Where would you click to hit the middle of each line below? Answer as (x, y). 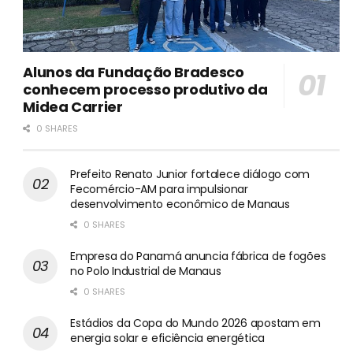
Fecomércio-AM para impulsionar (159, 189)
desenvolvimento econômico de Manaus (180, 204)
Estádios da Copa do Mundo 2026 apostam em (195, 323)
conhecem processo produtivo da (145, 89)
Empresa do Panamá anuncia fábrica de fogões (198, 256)
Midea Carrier (73, 106)
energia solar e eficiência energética (167, 338)
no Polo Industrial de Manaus (146, 271)
